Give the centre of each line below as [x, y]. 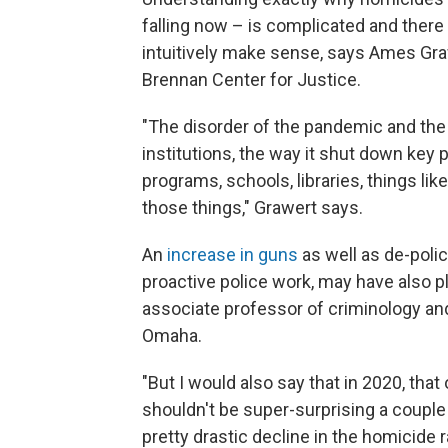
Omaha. [172, 335]
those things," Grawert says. [252, 207]
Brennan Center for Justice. [251, 79]
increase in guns [232, 254]
